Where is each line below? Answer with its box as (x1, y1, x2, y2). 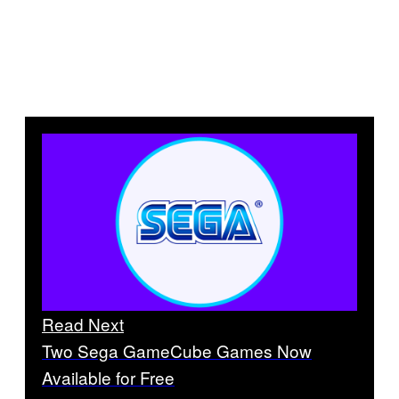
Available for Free (42, 365, 175, 390)
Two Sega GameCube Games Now (42, 338, 312, 363)
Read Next (42, 312, 124, 337)
